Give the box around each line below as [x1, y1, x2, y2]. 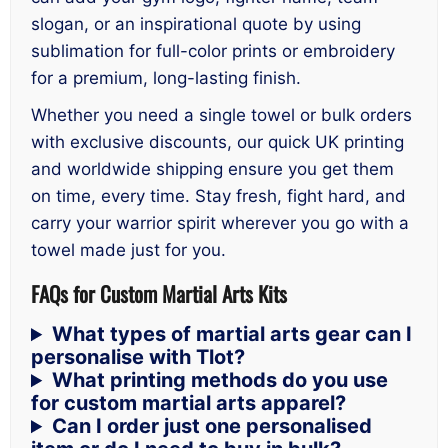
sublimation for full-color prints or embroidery [31, 41, 395, 62]
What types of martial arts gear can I [52, 322, 413, 347]
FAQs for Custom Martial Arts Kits [31, 277, 287, 309]
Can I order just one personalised [52, 414, 373, 439]
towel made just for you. [31, 240, 226, 261]
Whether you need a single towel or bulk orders [31, 105, 412, 126]
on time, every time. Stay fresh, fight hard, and [31, 186, 406, 207]
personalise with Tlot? [31, 345, 245, 370]
